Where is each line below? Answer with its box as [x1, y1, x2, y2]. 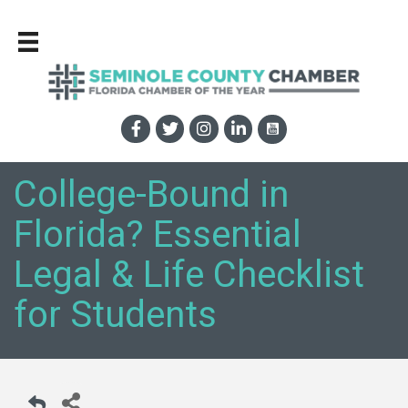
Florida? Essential [14, 208, 301, 262]
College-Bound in [14, 168, 289, 222]
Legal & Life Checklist [14, 248, 364, 302]
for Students [14, 288, 217, 342]
